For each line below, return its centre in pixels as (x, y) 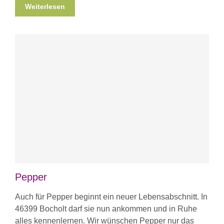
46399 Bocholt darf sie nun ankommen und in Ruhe (106, 208)
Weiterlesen (45, 6)
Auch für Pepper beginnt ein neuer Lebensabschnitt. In (111, 196)
